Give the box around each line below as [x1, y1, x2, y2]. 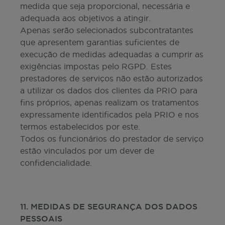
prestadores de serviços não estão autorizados [20, 74, 203, 83]
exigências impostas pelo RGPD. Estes [20, 62, 172, 71]
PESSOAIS [20, 214, 62, 223]
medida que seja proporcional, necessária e [20, 2, 190, 11]
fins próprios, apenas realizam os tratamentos [20, 98, 199, 107]
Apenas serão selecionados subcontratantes [20, 26, 193, 35]
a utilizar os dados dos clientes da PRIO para [20, 86, 197, 95]
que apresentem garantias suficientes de [20, 38, 179, 47]
